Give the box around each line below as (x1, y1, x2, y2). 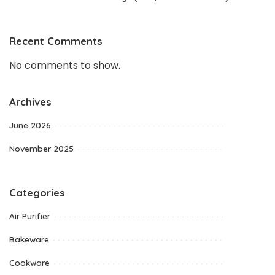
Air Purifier (9, 211, 50, 221)
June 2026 (9, 120, 51, 130)
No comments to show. (9, 58, 120, 72)
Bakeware (9, 234, 49, 244)
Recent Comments (9, 34, 103, 47)
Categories (9, 186, 65, 199)
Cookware (9, 257, 50, 268)
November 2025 (9, 143, 74, 153)
